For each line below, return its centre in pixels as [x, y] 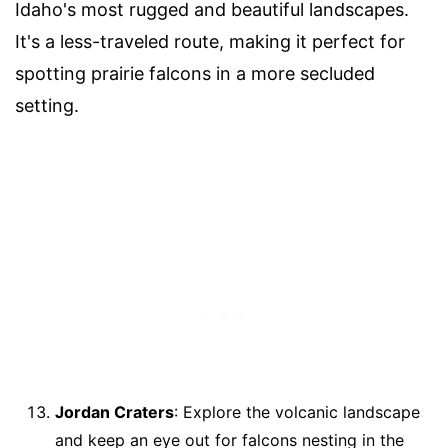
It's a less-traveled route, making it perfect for [210, 42]
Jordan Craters [114, 412]
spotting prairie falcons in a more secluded [195, 74]
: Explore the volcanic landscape [297, 412]
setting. [47, 106]
